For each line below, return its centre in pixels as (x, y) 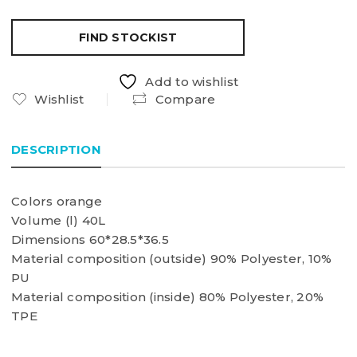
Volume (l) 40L (59, 220)
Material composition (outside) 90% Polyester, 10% (172, 258)
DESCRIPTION (56, 149)
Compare (185, 99)
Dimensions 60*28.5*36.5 (90, 239)
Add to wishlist (192, 81)
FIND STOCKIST (128, 37)
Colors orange (57, 201)
